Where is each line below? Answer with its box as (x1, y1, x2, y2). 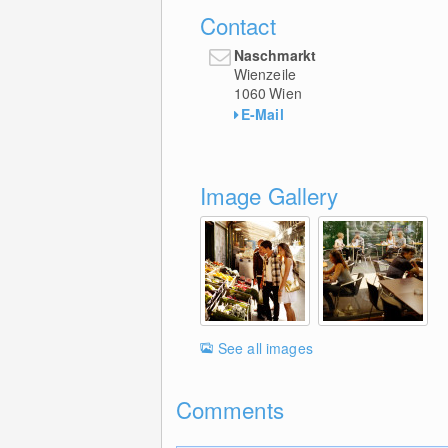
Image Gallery (199, 178, 339, 211)
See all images (217, 337, 313, 358)
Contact (199, 8, 276, 41)
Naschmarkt (233, 44, 317, 65)
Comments (175, 392, 284, 425)
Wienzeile (233, 63, 297, 84)
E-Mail (240, 103, 284, 124)
